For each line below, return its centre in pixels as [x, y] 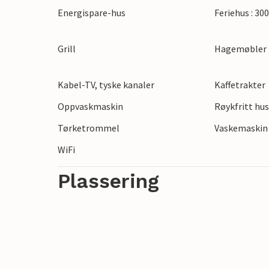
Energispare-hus [92, 13]
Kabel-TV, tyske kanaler [106, 85]
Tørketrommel [89, 128]
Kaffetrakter [240, 85]
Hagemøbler [241, 49]
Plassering [108, 181]
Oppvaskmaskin [90, 106]
